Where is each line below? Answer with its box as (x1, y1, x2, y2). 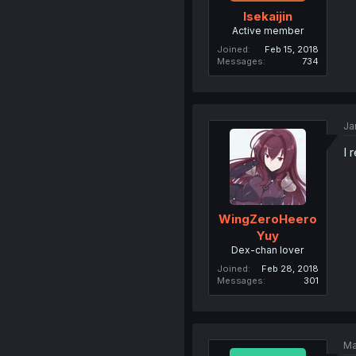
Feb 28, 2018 (261, 263, 319, 275)
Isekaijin (242, 8, 292, 24)
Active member (231, 24, 304, 37)
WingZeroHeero (218, 211, 317, 227)
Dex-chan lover (231, 244, 304, 257)
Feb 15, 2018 (264, 43, 319, 55)
